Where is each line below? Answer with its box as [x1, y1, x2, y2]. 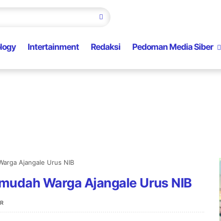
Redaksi [91, 42, 120, 52]
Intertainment [28, 42, 79, 52]
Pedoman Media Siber [132, 42, 213, 52]
